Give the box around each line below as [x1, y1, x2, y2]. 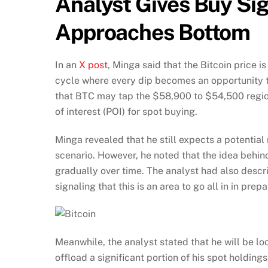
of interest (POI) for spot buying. [55, 105, 197, 117]
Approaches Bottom [55, 19, 251, 45]
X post [79, 59, 108, 71]
